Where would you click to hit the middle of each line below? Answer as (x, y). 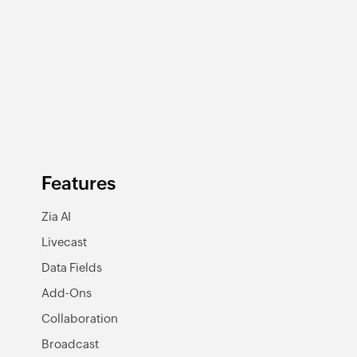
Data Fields (72, 268)
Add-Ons (67, 293)
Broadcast (70, 344)
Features (78, 184)
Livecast (64, 242)
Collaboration (80, 319)
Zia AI (56, 217)
